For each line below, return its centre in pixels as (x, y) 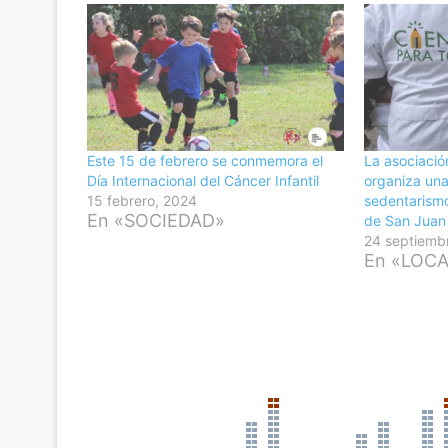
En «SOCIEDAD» (156, 220)
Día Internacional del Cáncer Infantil (203, 180)
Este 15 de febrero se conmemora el (205, 160)
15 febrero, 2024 (142, 200)
